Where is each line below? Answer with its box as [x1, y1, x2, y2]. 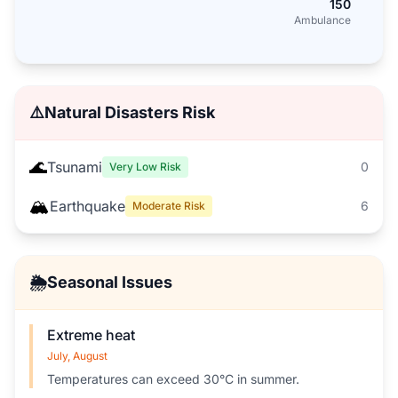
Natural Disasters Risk [44, 103, 215, 122]
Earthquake [50, 197, 125, 215]
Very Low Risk [109, 160, 181, 173]
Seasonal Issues [47, 273, 172, 291]
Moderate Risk [132, 199, 205, 212]
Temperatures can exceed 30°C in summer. [47, 371, 299, 386]
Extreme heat [47, 326, 135, 344]
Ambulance [294, 13, 351, 27]
